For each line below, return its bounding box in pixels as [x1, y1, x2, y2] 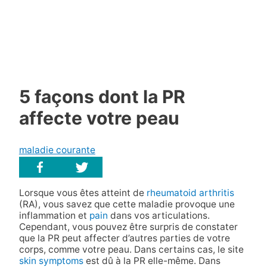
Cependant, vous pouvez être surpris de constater [18, 221, 238, 232]
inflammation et [18, 209, 89, 221]
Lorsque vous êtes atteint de [18, 187, 147, 198]
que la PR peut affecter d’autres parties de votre [18, 232, 230, 244]
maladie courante [18, 144, 95, 156]
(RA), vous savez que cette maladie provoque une [18, 198, 235, 210]
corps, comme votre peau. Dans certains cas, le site [18, 243, 244, 255]
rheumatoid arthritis [146, 187, 234, 198]
